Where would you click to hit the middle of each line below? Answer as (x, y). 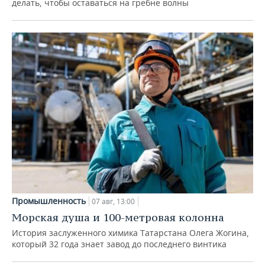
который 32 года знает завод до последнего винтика (119, 244)
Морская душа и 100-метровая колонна (118, 217)
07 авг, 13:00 (113, 201)
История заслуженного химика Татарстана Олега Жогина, (130, 232)
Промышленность (49, 201)
